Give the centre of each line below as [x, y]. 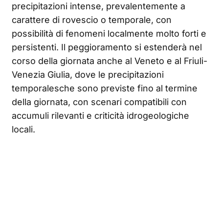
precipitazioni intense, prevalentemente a [99, 6]
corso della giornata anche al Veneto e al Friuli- [109, 61]
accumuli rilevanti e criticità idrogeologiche [100, 116]
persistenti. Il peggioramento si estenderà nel [107, 47]
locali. [23, 130]
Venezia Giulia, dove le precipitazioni [88, 75]
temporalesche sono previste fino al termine [105, 88]
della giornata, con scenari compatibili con [99, 102]
